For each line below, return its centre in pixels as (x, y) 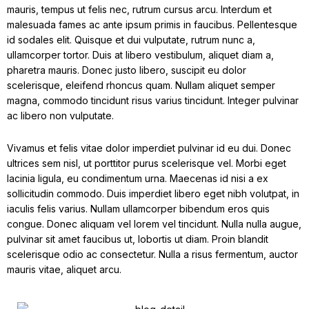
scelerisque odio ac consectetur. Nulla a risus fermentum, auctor (152, 254)
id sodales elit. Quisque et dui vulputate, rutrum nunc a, (131, 39)
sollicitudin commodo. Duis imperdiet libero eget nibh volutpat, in (153, 193)
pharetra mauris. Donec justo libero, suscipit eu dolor (127, 70)
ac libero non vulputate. (60, 115)
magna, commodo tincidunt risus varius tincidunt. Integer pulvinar (153, 100)
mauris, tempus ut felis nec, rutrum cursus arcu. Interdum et (139, 9)
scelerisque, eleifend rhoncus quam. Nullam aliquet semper (141, 85)
